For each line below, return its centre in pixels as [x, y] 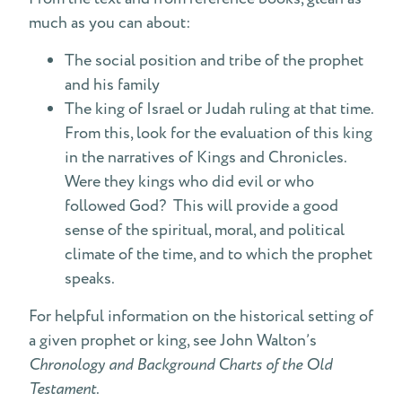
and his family [112, 85]
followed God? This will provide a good [201, 206]
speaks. [90, 279]
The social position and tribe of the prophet [214, 61]
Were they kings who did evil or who [189, 182]
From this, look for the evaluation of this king [218, 133]
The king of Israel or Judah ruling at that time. [219, 109]
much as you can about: [110, 23]
